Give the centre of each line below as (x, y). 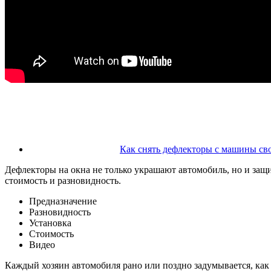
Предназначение (63, 201)
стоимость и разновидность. (63, 180)
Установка (50, 223)
